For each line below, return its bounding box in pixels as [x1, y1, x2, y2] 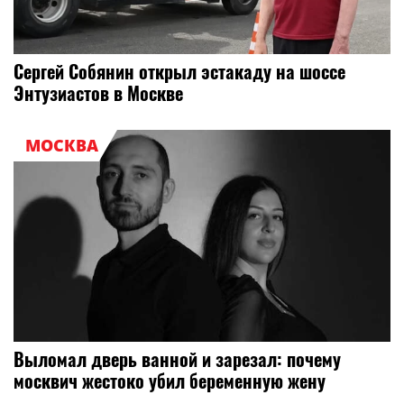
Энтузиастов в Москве [14, 79, 183, 107]
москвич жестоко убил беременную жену [14, 367, 326, 395]
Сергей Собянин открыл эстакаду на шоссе [14, 58, 345, 86]
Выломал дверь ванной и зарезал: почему [14, 345, 341, 373]
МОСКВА [24, 134, 98, 157]
